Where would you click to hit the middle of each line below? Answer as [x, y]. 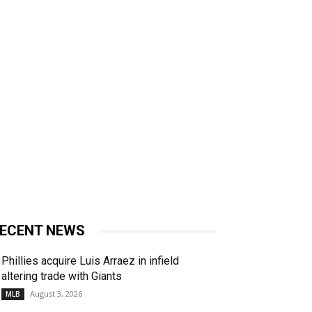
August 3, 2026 [56, 294]
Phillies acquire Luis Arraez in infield [90, 261]
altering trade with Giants [62, 276]
